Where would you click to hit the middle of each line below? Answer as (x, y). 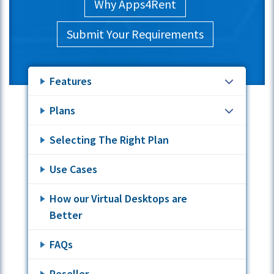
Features (71, 81)
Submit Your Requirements (135, 34)
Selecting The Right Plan (109, 140)
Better (66, 215)
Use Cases (74, 169)
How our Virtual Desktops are (119, 199)
